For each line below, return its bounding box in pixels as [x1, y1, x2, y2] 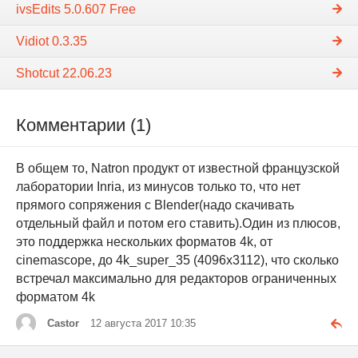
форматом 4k [16, 289, 95, 304]
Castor [47, 316, 79, 329]
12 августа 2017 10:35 [90, 316, 196, 329]
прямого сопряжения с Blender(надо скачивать [16, 197, 294, 212]
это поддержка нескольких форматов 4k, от [16, 234, 272, 249]
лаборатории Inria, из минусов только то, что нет [16, 179, 300, 193]
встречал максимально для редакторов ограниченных [16, 271, 336, 285]
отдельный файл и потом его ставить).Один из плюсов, [16, 216, 340, 230]
